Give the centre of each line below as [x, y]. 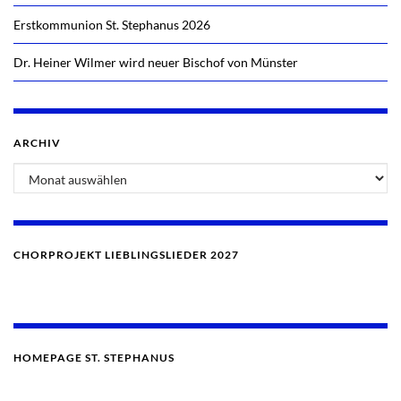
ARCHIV [37, 143]
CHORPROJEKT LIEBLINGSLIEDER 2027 [126, 255]
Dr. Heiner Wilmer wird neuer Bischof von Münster [156, 63]
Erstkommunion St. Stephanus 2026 [112, 25]
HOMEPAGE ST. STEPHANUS [94, 358]
